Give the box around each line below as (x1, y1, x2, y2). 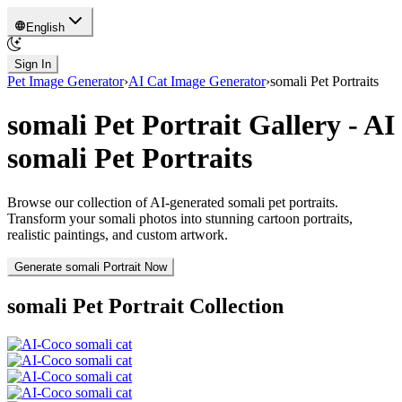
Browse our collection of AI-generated (7, 194, 228, 210)
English (26, 21, 66, 34)
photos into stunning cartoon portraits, (135, 210, 353, 226)
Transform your (7, 210, 99, 226)
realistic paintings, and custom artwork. (7, 226, 228, 242)
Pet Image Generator (7, 74, 124, 89)
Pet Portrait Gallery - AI (87, 109, 395, 142)
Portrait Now (100, 259, 167, 274)
